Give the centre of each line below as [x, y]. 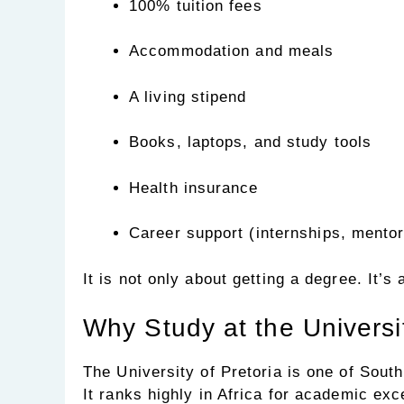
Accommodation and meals [232, 51]
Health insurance [194, 188]
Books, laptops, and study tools [251, 142]
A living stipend [188, 96]
